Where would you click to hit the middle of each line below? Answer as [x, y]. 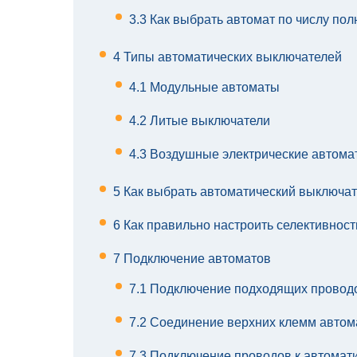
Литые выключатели [208, 121]
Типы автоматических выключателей [231, 57]
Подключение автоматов [196, 259]
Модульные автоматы [213, 88]
